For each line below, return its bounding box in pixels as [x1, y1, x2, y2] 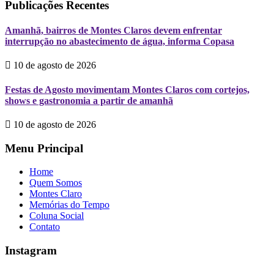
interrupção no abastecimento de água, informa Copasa [5, 36, 234, 47]
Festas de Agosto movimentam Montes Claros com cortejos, [5, 84, 250, 95]
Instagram [5, 244, 57, 257]
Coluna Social [29, 210, 84, 221]
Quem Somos [29, 177, 82, 188]
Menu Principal [5, 141, 83, 155]
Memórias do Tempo [29, 199, 109, 210]
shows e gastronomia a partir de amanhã [5, 95, 173, 106]
